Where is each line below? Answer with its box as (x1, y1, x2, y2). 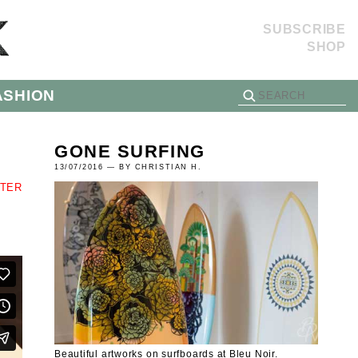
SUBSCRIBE (263, 22, 346, 36)
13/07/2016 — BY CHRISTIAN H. (54, 163, 202, 171)
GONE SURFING (54, 141, 205, 161)
